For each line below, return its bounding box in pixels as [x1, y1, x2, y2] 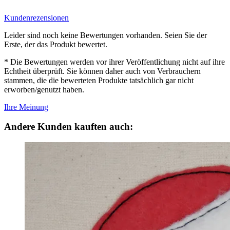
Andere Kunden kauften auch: [4, 121, 133, 132]
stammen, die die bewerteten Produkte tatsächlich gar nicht [4, 75, 194, 85]
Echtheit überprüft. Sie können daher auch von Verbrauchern [4, 66, 201, 75]
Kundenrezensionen [4, 13, 69, 22]
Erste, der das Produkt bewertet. [4, 40, 107, 49]
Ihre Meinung [4, 102, 48, 111]
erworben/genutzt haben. [4, 85, 84, 94]
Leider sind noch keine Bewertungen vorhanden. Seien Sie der [4, 30, 207, 40]
